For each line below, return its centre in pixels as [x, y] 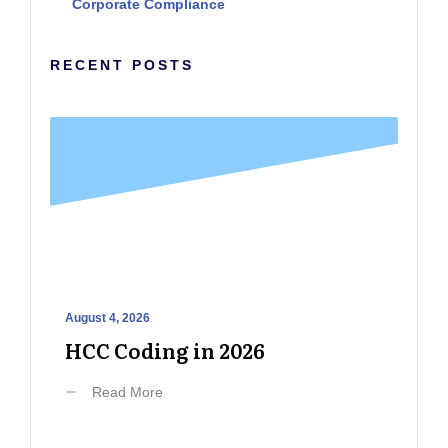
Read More [127, 391]
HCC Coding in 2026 [165, 349]
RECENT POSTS [122, 64]
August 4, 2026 [107, 317]
